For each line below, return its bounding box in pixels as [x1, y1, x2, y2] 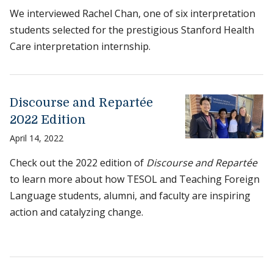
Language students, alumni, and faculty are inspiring [10, 189, 250, 203]
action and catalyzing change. [10, 205, 143, 219]
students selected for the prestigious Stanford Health [10, 23, 254, 37]
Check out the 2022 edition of [10, 156, 146, 170]
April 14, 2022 [10, 132, 63, 144]
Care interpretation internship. [10, 40, 151, 54]
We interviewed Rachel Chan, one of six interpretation [10, 7, 255, 21]
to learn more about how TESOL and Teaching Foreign [10, 172, 260, 186]
